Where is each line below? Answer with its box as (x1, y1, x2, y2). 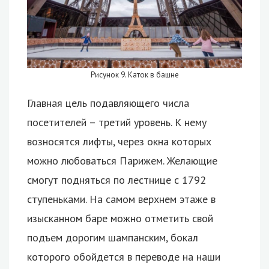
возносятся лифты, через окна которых (27, 134, 211, 148)
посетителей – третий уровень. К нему (27, 115, 207, 129)
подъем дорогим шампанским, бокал (27, 230, 198, 244)
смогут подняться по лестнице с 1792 (27, 172, 206, 187)
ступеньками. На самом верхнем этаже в (27, 192, 216, 206)
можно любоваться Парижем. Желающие (27, 153, 217, 168)
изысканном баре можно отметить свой (27, 211, 213, 225)
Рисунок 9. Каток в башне (90, 69, 179, 80)
